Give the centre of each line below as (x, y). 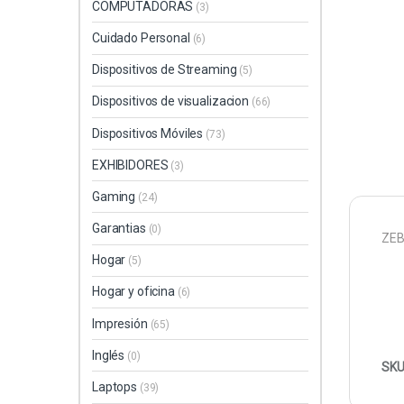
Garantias (120, 229)
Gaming (115, 196)
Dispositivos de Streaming (166, 70)
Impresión (121, 323)
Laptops (116, 387)
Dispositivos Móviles (149, 133)
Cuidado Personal (142, 37)
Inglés (110, 355)
